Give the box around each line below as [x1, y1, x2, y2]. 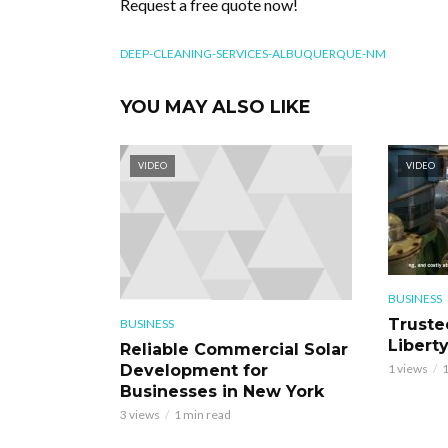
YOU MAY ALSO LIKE [120, 96, 311, 118]
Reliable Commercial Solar [120, 339, 348, 359]
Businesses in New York [120, 381, 324, 401]
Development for [120, 360, 268, 380]
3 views [120, 406, 160, 422]
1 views [387, 360, 428, 376]
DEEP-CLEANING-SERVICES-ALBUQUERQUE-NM [120, 46, 386, 61]
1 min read [174, 406, 231, 422]
